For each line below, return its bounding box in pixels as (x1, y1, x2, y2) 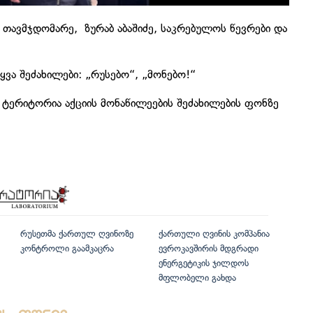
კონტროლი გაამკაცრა (20, 243, 114, 254)
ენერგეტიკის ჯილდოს (158, 258, 249, 269)
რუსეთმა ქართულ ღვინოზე (20, 228, 133, 240)
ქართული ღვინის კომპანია (158, 228, 270, 240)
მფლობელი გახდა (158, 272, 236, 284)
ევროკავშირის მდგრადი (158, 243, 259, 254)
